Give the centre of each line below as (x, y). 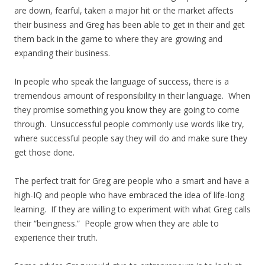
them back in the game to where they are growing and (118, 39)
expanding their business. (62, 53)
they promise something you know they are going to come (127, 110)
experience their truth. (56, 237)
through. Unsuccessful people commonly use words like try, (129, 124)
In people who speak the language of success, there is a (122, 81)
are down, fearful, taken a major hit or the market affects (124, 10)
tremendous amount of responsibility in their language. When (132, 96)
